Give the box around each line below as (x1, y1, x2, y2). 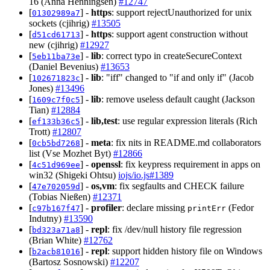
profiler (91, 202, 122, 213)
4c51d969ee (32, 160, 80, 169)
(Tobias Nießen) (29, 191, 93, 202)
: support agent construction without (111, 28, 248, 39)
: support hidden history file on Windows (107, 245, 262, 256)
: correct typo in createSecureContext (101, 50, 242, 61)
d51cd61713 (32, 30, 80, 39)
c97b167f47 (32, 203, 80, 213)
